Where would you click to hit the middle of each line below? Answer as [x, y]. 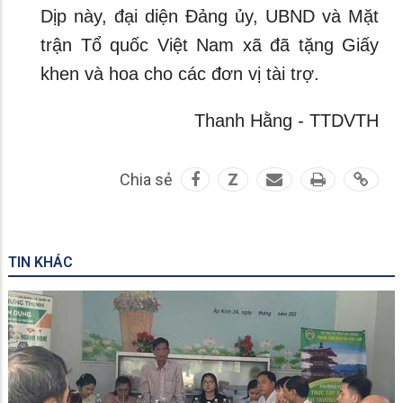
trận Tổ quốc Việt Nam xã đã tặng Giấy [210, 45]
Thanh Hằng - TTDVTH [287, 121]
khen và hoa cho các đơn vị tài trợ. [180, 74]
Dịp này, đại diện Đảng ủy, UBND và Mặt [210, 16]
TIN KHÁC [40, 262]
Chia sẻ [146, 179]
